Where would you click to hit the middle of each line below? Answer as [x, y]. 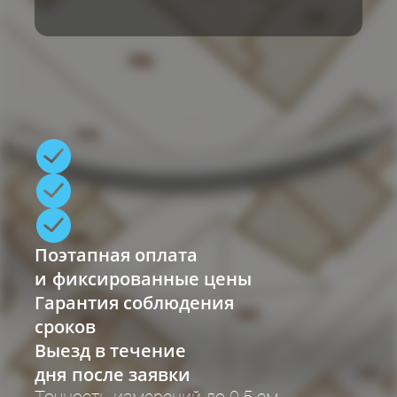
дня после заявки [113, 374]
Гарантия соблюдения [134, 303]
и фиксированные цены [143, 279]
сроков [65, 327]
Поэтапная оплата [116, 255]
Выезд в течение [110, 350]
